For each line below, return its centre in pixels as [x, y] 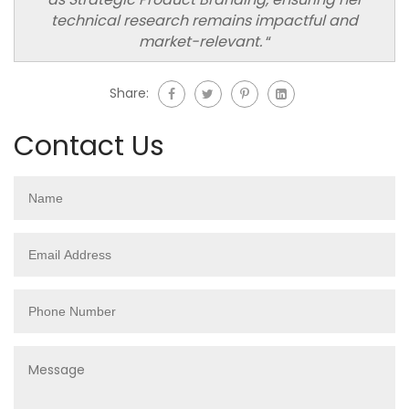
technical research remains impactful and [204, 20]
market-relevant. [202, 41]
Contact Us [89, 146]
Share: [129, 93]
